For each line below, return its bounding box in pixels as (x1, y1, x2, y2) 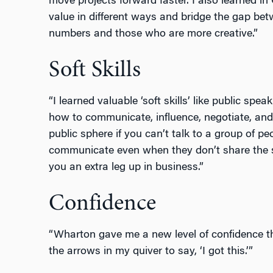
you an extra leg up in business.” (48, 162, 204, 174)
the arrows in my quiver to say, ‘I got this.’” (48, 246, 253, 258)
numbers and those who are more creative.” (48, 29, 258, 40)
